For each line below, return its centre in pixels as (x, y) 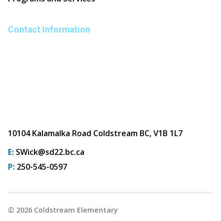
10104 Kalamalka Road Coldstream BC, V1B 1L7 (95, 133)
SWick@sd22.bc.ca (50, 152)
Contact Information (49, 29)
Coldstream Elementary (75, 210)
